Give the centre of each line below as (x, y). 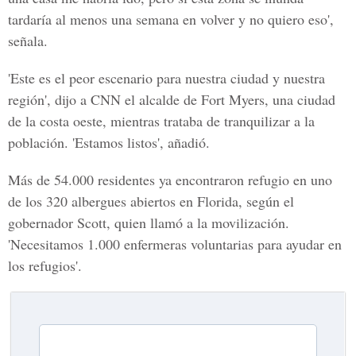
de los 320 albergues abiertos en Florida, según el (151, 201)
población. (40, 142)
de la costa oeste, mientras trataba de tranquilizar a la (161, 121)
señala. (28, 41)
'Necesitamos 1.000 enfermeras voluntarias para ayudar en (175, 244)
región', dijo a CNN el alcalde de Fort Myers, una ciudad (172, 99)
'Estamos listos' (116, 142)
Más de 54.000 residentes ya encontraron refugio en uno (170, 180)
